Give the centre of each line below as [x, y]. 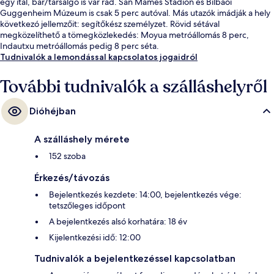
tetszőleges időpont [87, 206]
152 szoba [67, 156]
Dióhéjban [53, 111]
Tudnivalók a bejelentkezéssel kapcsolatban [135, 259]
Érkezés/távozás [72, 178]
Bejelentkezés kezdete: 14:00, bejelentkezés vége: [145, 195]
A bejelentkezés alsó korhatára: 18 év [118, 222]
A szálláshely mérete [82, 139]
